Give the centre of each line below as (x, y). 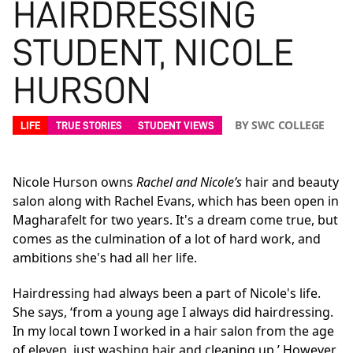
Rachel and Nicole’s (189, 182)
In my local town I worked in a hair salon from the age (173, 331)
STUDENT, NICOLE (153, 52)
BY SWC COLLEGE (280, 124)
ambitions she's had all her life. (105, 257)
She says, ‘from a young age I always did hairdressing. (173, 312)
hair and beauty (290, 182)
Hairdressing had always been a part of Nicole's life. (167, 293)
